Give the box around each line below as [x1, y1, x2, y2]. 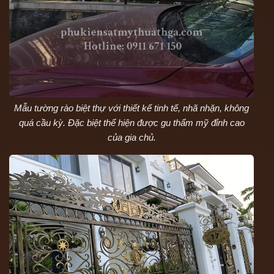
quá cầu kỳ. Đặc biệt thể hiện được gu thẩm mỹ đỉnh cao [18, 117, 245, 128]
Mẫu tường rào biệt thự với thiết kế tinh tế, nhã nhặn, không [14, 102, 249, 113]
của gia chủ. [107, 131, 156, 143]
